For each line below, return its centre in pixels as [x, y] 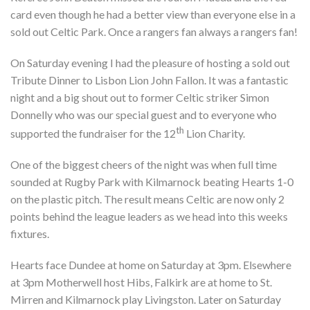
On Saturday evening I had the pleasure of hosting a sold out [150, 63]
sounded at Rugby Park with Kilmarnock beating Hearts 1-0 [152, 182]
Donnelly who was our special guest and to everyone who [144, 115]
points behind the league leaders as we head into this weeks [149, 217]
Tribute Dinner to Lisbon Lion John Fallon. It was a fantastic [149, 80]
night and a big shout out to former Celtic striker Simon [140, 97]
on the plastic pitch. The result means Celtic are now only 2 [147, 199]
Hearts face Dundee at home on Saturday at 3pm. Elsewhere [151, 265]
